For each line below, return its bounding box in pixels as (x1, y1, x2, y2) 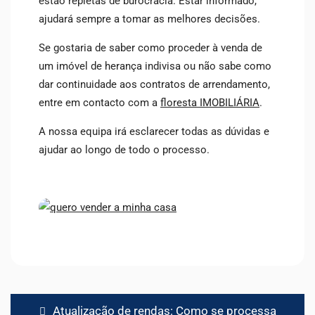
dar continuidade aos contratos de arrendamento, (39, 78, 270, 91)
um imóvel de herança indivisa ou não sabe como (39, 60, 271, 73)
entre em (39, 96, 83, 110)
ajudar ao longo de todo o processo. (39, 143, 212, 157)
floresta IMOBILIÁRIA (160, 96, 259, 110)
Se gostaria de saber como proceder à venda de (39, 41, 262, 55)
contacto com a (83, 96, 160, 110)
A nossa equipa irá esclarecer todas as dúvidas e (39, 125, 269, 139)
